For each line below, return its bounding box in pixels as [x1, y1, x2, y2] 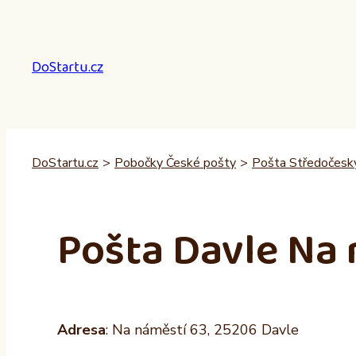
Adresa [57, 320, 106, 340]
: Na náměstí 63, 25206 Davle [106, 320, 299, 340]
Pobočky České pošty [114, 154, 236, 172]
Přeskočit [6, 6, 66, 25]
